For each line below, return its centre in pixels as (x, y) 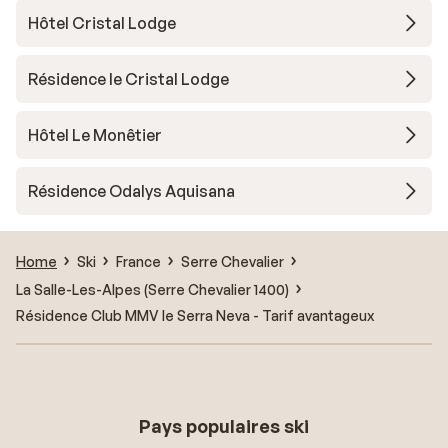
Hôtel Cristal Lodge (102, 23)
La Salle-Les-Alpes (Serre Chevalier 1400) (152, 289)
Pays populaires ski (224, 426)
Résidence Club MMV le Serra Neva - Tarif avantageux (195, 315)
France (138, 261)
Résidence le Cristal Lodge (128, 79)
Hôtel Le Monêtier (95, 135)
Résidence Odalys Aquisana (131, 191)
